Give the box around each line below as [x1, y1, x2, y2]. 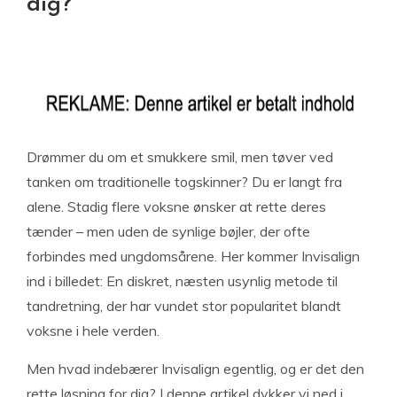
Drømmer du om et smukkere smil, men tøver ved [27, 148, 333, 166]
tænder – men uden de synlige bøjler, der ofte [27, 222, 310, 240]
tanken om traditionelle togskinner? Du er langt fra [27, 173, 342, 191]
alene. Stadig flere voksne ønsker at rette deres [27, 198, 326, 215]
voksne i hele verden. [27, 322, 160, 339]
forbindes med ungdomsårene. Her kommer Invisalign [27, 247, 360, 265]
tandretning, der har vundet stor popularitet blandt [27, 297, 341, 315]
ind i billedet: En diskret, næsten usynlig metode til [27, 272, 338, 290]
